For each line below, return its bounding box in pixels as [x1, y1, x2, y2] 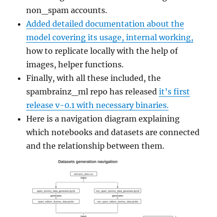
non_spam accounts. [26, 5, 108, 15]
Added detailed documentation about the [26, 18, 185, 29]
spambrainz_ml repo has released [26, 86, 159, 96]
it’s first [159, 86, 190, 96]
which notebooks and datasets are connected [26, 127, 200, 137]
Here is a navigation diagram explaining [26, 113, 180, 124]
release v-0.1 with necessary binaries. [26, 100, 169, 110]
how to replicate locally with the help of [26, 46, 178, 56]
